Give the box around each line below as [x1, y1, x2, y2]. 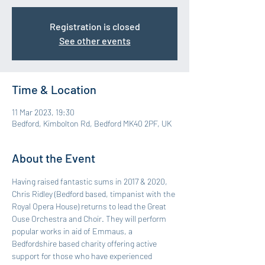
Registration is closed [49, 21, 140, 32]
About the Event [12, 151, 95, 165]
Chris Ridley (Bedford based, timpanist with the [12, 189, 177, 199]
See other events [59, 35, 131, 46]
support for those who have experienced [12, 251, 154, 261]
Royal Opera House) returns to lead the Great [12, 201, 168, 211]
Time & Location [12, 82, 96, 96]
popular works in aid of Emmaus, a [12, 226, 134, 236]
